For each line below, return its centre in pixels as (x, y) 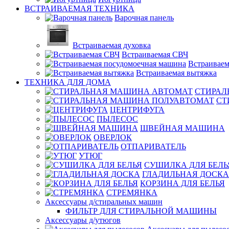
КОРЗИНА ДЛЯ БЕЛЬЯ (182, 183)
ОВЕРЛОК (113, 137)
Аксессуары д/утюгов (83, 220)
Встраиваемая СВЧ (155, 54)
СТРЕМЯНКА (132, 192)
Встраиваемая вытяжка (176, 73)
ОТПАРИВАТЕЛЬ (153, 146)
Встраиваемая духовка (112, 45)
